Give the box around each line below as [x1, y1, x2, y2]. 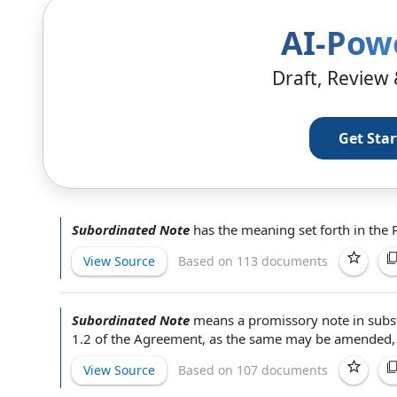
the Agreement [111, 330, 202, 347]
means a [193, 311, 248, 329]
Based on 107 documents [178, 361, 328, 378]
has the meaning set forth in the [193, 221, 392, 238]
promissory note [248, 311, 349, 329]
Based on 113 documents [178, 252, 328, 269]
